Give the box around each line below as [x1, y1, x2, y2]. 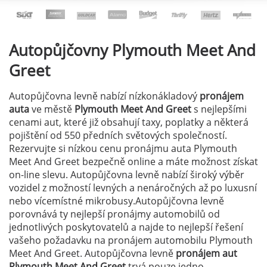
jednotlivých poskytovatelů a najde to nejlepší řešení [9, 221, 243, 234]
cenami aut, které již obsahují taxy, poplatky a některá [9, 116, 249, 129]
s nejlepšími [191, 103, 247, 116]
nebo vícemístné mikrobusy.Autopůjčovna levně [9, 194, 224, 208]
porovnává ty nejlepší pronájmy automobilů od [9, 207, 220, 221]
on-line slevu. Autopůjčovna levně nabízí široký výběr [9, 168, 244, 182]
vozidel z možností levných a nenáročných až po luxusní [9, 181, 257, 195]
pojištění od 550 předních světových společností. [9, 129, 227, 142]
